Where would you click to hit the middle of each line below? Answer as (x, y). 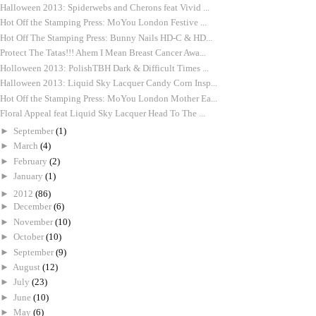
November (34, 221)
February (31, 161)
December (34, 207)
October (30, 237)
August (28, 267)
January (29, 176)
